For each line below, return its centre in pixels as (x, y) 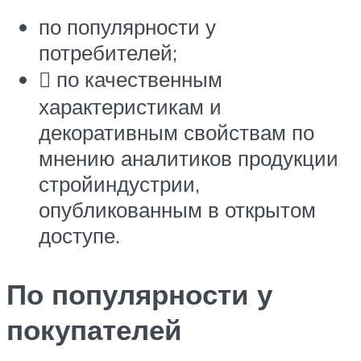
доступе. (79, 235)
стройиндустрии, (119, 183)
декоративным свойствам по (176, 132)
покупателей (94, 329)
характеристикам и (130, 106)
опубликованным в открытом (177, 209)
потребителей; (108, 52)
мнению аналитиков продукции (189, 158)
